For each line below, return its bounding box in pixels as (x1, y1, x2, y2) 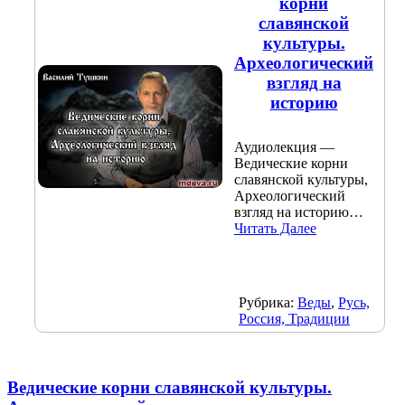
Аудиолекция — (234, 138, 334, 155)
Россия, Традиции (239, 311, 350, 327)
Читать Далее (234, 220, 316, 236)
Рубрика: (239, 295, 297, 311)
